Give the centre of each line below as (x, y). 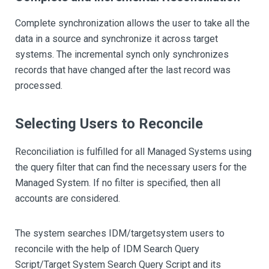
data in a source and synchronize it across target (116, 39)
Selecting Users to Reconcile (109, 124)
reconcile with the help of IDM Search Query (107, 249)
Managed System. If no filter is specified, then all (118, 183)
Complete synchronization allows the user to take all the (132, 23)
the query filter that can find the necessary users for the (131, 168)
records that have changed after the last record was (123, 70)
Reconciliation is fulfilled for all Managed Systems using (133, 152)
